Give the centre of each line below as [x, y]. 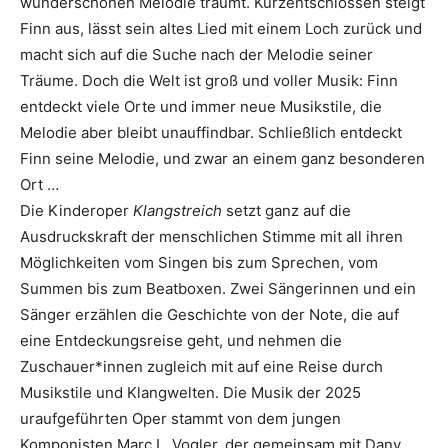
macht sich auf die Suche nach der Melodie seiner [196, 54]
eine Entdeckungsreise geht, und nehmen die [181, 340]
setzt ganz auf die [288, 210]
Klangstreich [179, 210]
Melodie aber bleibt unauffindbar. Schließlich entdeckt [211, 132]
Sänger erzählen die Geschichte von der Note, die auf [209, 314]
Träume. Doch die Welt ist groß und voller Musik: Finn [209, 80]
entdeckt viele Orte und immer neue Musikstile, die [201, 106]
